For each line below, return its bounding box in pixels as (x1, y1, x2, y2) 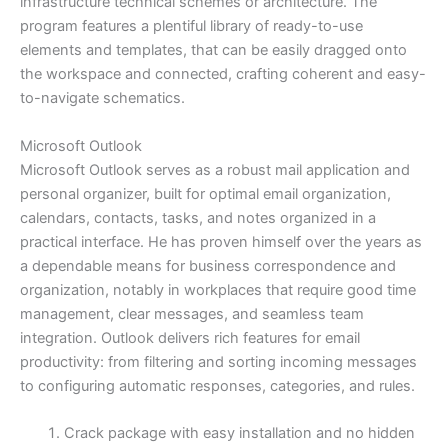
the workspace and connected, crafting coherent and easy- (20, 65, 426, 84)
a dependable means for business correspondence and (20, 256, 396, 275)
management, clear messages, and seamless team (20, 304, 364, 323)
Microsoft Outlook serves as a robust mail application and (20, 160, 410, 179)
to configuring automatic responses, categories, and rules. (20, 376, 415, 395)
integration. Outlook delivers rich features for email (20, 328, 360, 347)
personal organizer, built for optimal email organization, (20, 184, 391, 203)
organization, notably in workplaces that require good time (20, 280, 416, 299)
